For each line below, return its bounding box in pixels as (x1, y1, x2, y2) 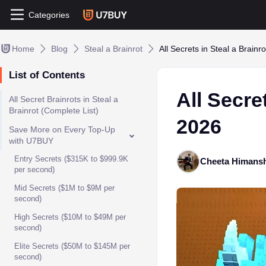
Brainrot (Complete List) (9, 106, 99, 115)
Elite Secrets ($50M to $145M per (14, 242, 130, 251)
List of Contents (9, 69, 85, 81)
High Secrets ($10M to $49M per (14, 213, 126, 221)
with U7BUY (9, 136, 53, 145)
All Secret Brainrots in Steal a (9, 94, 118, 104)
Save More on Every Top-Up (9, 125, 115, 134)
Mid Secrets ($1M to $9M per (14, 183, 115, 192)
